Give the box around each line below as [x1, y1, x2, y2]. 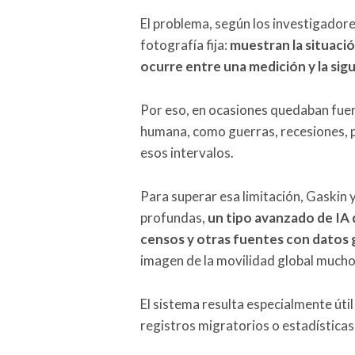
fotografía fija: [140, 36, 230, 53]
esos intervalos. [140, 143, 234, 161]
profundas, [140, 208, 208, 226]
